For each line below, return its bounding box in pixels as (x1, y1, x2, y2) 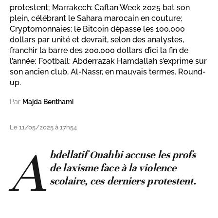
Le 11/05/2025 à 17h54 (10, 124, 77, 131)
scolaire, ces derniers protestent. (50, 175, 197, 188)
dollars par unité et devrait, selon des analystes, (10, 35, 184, 45)
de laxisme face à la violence (50, 162, 177, 175)
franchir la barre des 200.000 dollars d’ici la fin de (10, 46, 188, 55)
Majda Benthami (22, 98, 73, 106)
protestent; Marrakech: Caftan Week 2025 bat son (10, 3, 190, 13)
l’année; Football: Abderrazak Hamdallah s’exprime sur (10, 56, 207, 66)
